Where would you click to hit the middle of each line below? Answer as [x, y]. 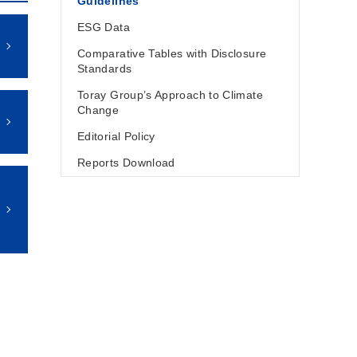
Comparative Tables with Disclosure [172, 53]
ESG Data [104, 27]
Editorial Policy [116, 136]
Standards [105, 69]
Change [98, 110]
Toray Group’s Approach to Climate [170, 95]
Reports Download [126, 163]
